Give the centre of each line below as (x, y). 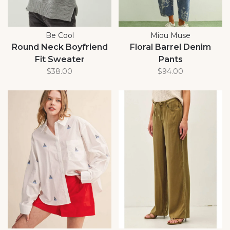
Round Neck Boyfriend (60, 47)
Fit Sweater (60, 59)
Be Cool (60, 35)
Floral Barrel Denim (170, 47)
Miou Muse (170, 35)
